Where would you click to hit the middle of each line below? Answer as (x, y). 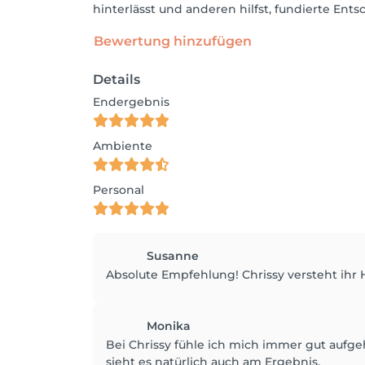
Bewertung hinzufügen (173, 41)
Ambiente (123, 145)
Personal (119, 189)
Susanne (173, 255)
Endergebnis (131, 101)
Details (117, 79)
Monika (169, 325)
